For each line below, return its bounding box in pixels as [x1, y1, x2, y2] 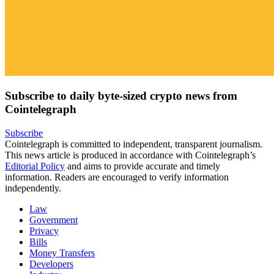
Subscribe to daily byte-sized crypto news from [5, 89, 237, 103]
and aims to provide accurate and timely [65, 160, 220, 171]
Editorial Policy [5, 160, 65, 171]
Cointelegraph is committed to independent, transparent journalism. [5, 138, 262, 149]
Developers [29, 258, 73, 269]
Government [29, 214, 78, 225]
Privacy [29, 225, 59, 236]
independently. [5, 182, 61, 193]
